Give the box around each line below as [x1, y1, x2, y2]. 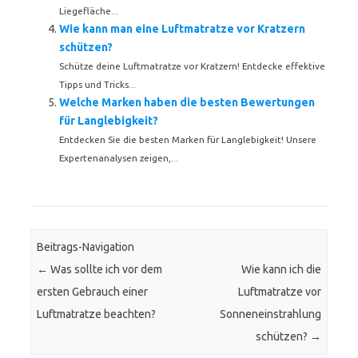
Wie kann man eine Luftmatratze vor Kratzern [59, 22, 305, 35]
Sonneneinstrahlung [219, 308, 321, 321]
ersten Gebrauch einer [37, 285, 149, 299]
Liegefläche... [59, 6, 118, 16]
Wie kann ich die [241, 263, 321, 276]
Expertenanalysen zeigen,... [59, 153, 178, 163]
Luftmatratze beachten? [37, 308, 157, 321]
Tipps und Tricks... [59, 79, 136, 89]
